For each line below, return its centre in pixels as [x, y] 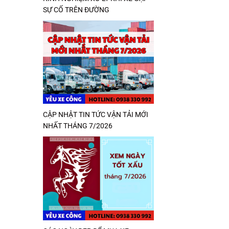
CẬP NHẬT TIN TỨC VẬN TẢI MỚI [95, 115]
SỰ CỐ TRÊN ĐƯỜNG [76, 10]
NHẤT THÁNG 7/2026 [77, 126]
